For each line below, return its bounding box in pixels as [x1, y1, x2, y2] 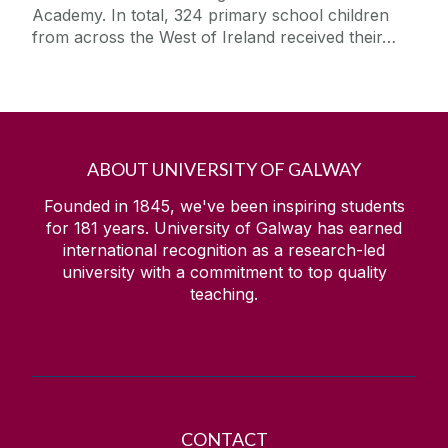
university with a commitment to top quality [61, 262, 387, 283]
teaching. [190, 284, 258, 305]
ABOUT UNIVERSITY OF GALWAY [87, 158, 361, 181]
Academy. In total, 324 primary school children [32, 5, 389, 26]
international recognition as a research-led [63, 240, 385, 261]
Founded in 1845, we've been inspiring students [43, 196, 405, 217]
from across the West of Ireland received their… [32, 27, 396, 48]
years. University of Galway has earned [98, 218, 402, 239]
